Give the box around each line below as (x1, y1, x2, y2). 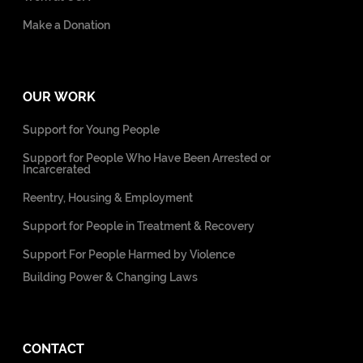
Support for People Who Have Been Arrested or (23, 151, 271, 164)
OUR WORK (23, 88, 96, 105)
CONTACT (23, 340, 84, 357)
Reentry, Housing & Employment (23, 190, 193, 204)
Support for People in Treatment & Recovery (23, 219, 254, 233)
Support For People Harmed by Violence (23, 247, 235, 261)
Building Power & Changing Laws (23, 270, 198, 284)
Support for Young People (23, 122, 160, 136)
